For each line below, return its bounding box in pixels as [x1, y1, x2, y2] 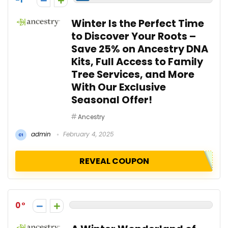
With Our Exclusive [71, 80, 166, 94]
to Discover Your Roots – [71, 29, 196, 43]
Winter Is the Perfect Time [71, 16, 204, 31]
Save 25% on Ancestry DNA [71, 42, 208, 56]
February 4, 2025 [61, 129, 114, 138]
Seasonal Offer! [71, 93, 152, 107]
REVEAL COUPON [79, 155, 149, 167]
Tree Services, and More [71, 67, 194, 81]
